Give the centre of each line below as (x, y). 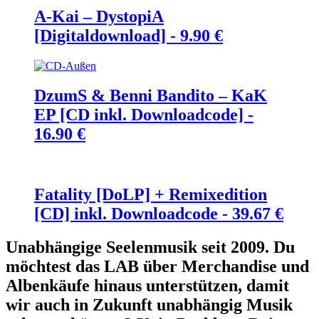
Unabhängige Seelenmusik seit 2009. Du (150, 247)
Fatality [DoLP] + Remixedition (151, 195)
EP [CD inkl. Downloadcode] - (144, 115)
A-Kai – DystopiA (99, 16)
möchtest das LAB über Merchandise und (157, 267)
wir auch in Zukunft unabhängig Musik (149, 305)
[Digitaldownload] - (107, 35)
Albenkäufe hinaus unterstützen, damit (147, 286)
